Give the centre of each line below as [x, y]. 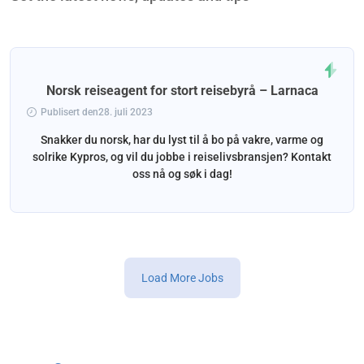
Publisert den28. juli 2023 [97, 112]
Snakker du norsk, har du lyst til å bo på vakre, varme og [182, 139]
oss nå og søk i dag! [182, 173]
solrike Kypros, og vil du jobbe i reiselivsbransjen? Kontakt [182, 156]
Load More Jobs [182, 277]
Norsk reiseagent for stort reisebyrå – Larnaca [182, 90]
